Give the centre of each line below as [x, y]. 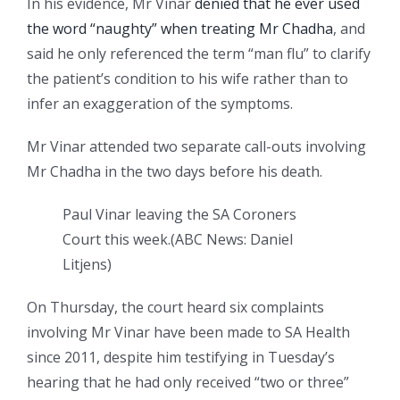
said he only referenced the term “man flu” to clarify [199, 53]
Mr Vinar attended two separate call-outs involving [196, 146]
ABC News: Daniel [234, 239]
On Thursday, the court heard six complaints [175, 307]
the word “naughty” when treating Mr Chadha [180, 28]
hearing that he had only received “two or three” [188, 382]
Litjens [85, 264]
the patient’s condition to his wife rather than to [187, 78]
